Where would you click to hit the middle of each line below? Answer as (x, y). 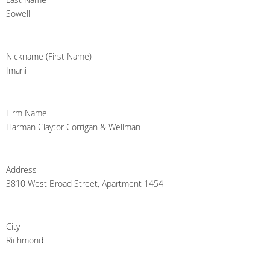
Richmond (25, 240)
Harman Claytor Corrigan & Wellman (73, 127)
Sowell (18, 14)
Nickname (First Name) (49, 57)
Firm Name (27, 113)
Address (21, 170)
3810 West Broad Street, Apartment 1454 (85, 184)
